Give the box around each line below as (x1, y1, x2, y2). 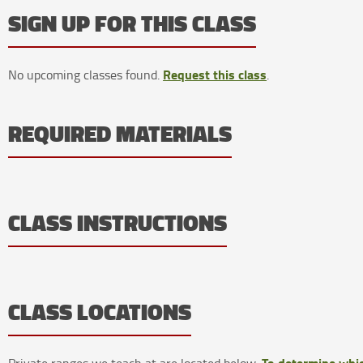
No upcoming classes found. (8, 66, 164, 84)
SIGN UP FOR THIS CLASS (8, 7, 257, 41)
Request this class (163, 65, 267, 84)
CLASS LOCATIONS (8, 296, 192, 330)
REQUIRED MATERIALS (8, 117, 233, 152)
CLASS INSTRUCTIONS (8, 207, 228, 241)
